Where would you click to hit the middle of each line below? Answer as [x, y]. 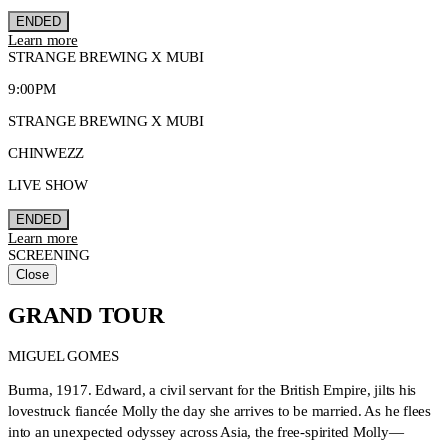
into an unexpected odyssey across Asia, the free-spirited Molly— [206, 431]
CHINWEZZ [46, 152]
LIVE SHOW [48, 184]
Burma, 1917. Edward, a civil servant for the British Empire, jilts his [212, 389]
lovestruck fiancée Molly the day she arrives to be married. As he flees [220, 410]
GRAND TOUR [86, 316]
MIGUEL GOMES [63, 355]
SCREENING [49, 254]
